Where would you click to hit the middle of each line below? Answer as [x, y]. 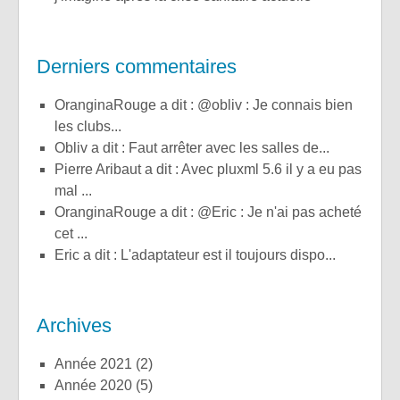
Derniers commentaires [137, 66]
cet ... [71, 233]
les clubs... [88, 126]
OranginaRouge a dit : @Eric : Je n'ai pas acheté [60, 212]
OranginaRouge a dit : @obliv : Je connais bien [60, 104]
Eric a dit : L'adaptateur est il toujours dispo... [200, 254]
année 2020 [98, 385]
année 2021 [98, 363]
